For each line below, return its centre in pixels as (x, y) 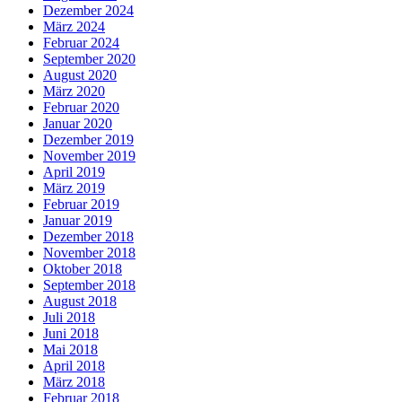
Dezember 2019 (88, 140)
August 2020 (80, 75)
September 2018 (89, 285)
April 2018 (74, 366)
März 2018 (74, 382)
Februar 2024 (81, 43)
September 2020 (89, 59)
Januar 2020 (78, 124)
